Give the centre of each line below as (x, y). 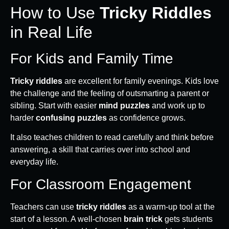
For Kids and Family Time (92, 58)
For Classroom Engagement (101, 184)
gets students (188, 219)
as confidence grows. (146, 118)
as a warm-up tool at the (170, 207)
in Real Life (51, 32)
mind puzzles (124, 105)
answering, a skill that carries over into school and (100, 150)
